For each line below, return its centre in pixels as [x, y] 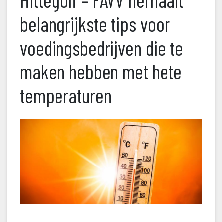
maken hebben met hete [101, 72]
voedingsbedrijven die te [102, 48]
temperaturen [66, 95]
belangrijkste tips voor [95, 24]
